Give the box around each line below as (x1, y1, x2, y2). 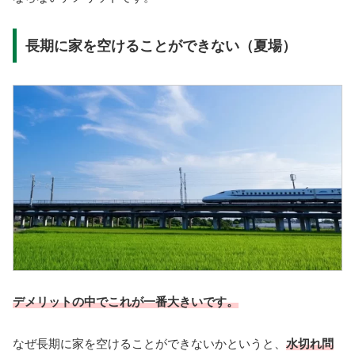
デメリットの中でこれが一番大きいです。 (13, 295, 239, 309)
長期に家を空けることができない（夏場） (25, 37, 296, 54)
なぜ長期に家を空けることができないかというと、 (13, 336, 286, 350)
